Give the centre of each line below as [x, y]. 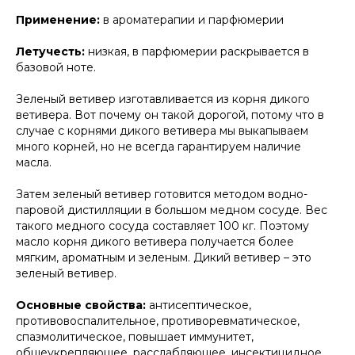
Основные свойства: [82, 305]
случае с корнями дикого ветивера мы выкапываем [162, 131]
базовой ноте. [56, 68]
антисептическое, [200, 305]
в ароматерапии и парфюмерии [193, 20]
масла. [34, 163]
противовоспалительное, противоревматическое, [158, 321]
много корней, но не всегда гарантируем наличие [158, 147]
